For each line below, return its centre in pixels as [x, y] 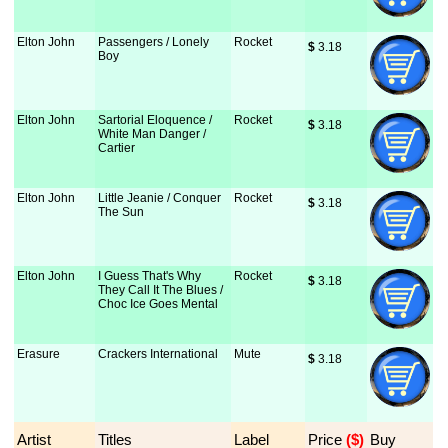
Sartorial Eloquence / [155, 120]
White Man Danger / [152, 134]
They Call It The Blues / [161, 290]
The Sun [121, 212]
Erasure [39, 354]
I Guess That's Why [150, 276]
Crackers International [158, 354]
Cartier [117, 148]
